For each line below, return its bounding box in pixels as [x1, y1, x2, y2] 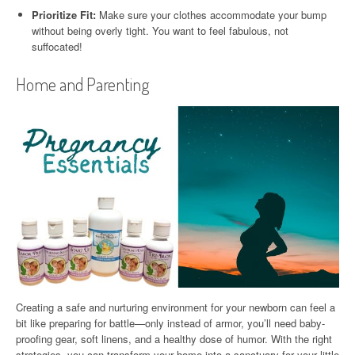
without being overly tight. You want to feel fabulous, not [32, 23, 288, 39]
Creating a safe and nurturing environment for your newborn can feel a [16, 300, 335, 315]
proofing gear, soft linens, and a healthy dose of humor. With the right [16, 331, 332, 347]
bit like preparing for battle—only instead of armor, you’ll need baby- [16, 315, 325, 331]
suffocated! [32, 39, 82, 55]
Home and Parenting [16, 73, 150, 96]
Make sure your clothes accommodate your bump [96, 7, 326, 23]
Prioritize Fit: [32, 7, 96, 23]
